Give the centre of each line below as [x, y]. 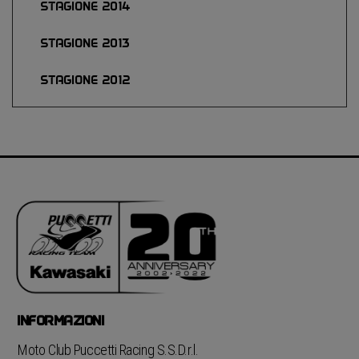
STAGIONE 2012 [86, 80]
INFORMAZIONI [61, 321]
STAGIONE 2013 [86, 43]
